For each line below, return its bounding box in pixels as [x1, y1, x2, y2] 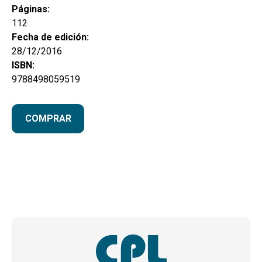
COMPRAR [25, 113, 71, 125]
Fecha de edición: [12, 32, 89, 43]
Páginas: [12, 4, 50, 15]
